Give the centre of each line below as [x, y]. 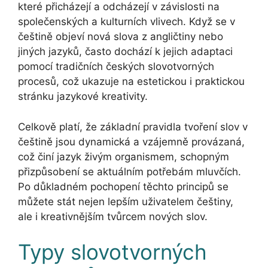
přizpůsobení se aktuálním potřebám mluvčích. [130, 171]
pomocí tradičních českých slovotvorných [116, 67]
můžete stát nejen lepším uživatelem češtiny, [126, 201]
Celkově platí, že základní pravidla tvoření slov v [133, 127]
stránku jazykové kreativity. [83, 97]
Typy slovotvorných [112, 252]
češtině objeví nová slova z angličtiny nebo [121, 37]
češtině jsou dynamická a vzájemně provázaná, [131, 141]
